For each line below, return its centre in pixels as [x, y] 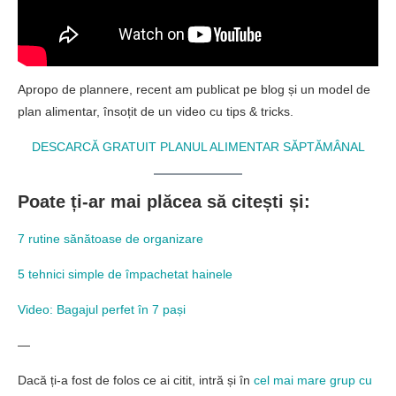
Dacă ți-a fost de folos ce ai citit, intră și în [136, 380]
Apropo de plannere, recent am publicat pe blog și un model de [194, 89]
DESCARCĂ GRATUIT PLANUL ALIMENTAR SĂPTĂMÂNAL [198, 146]
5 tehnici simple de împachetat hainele [125, 274]
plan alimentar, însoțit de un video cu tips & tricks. [156, 111]
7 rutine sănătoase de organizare [110, 238]
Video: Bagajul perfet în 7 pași [102, 309]
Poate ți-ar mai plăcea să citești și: [164, 201]
